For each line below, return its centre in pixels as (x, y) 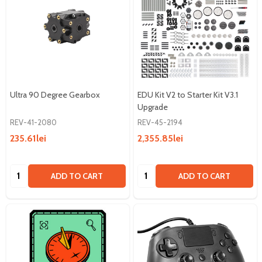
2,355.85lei (160, 138)
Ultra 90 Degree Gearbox (55, 94)
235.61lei (28, 138)
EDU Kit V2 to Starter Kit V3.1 (188, 94)
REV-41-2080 (33, 122)
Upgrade (153, 107)
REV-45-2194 (160, 122)
